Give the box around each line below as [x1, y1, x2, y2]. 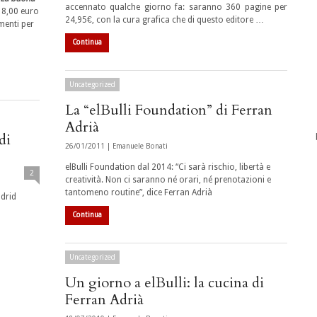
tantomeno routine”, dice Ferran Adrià [65, 188, 212, 197]
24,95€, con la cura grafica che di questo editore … [65, 15, 264, 25]
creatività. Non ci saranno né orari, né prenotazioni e [65, 175, 271, 185]
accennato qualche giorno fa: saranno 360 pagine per [65, 2, 287, 12]
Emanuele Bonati [113, 142, 168, 150]
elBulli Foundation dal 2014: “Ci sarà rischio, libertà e [65, 162, 270, 172]
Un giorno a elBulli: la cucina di [65, 273, 264, 292]
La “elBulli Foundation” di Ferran [65, 100, 272, 120]
